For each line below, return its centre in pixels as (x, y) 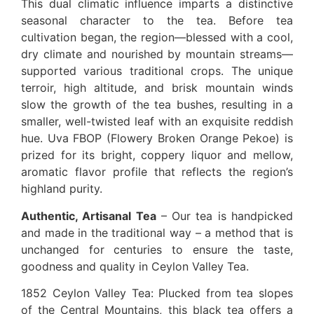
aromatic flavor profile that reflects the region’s (157, 172)
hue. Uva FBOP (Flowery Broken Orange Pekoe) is (157, 138)
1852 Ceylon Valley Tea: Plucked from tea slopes (157, 293)
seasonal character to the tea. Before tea (157, 21)
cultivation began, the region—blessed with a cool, (157, 37)
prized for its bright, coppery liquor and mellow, (157, 155)
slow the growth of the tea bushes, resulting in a (157, 105)
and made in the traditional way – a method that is (157, 232)
